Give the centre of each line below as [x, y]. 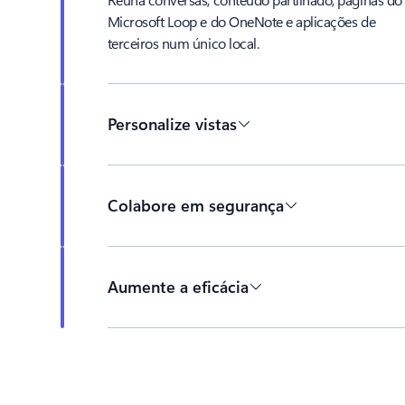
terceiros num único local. [183, 42]
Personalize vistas [172, 124]
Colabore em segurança [195, 206]
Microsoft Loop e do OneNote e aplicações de [241, 21]
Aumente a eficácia [178, 287]
